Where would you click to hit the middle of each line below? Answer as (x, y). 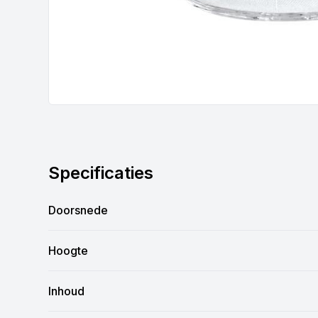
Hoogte (68, 251)
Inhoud (66, 291)
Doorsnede (78, 210)
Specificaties (101, 173)
